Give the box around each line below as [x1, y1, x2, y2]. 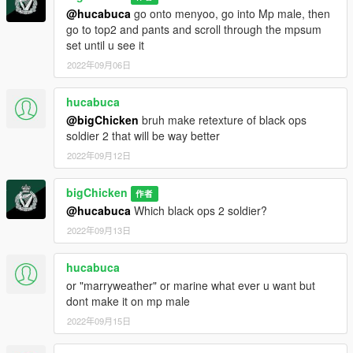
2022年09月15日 [67, 314, 131, 327]
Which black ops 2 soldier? [131, 202, 267, 218]
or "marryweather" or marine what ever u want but [66, 277, 315, 293]
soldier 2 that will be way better [66, 127, 220, 143]
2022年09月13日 [67, 223, 131, 236]
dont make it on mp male [66, 292, 190, 309]
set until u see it [66, 36, 144, 53]
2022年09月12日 [67, 148, 131, 162]
